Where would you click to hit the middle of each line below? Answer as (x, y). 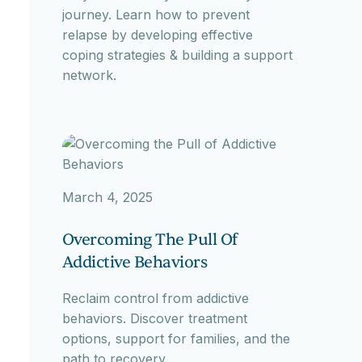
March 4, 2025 (107, 198)
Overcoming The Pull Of (149, 240)
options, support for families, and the (176, 339)
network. (89, 76)
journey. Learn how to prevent (156, 15)
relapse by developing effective (157, 35)
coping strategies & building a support (177, 55)
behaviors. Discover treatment (154, 319)
